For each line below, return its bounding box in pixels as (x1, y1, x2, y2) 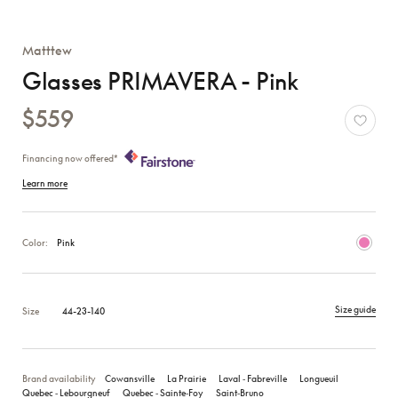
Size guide (335, 304, 376, 315)
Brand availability (22, 372, 96, 384)
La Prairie (167, 372, 206, 384)
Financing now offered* (22, 153, 120, 164)
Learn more (22, 177, 68, 188)
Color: (22, 236, 48, 248)
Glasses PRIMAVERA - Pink (22, 67, 298, 95)
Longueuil (299, 372, 338, 384)
